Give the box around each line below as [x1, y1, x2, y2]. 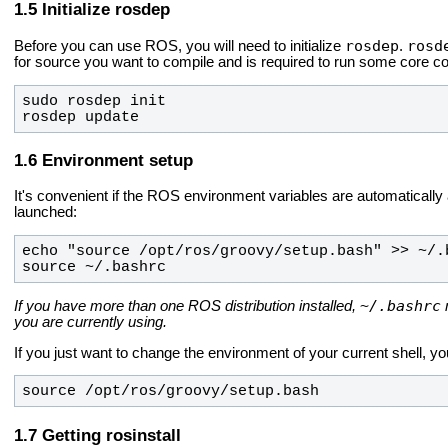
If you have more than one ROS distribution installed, [14, 298, 360, 315]
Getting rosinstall [42, 424, 181, 445]
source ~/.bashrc [21, 258, 166, 275]
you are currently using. [14, 314, 167, 331]
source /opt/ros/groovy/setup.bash [21, 383, 319, 400]
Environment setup [42, 149, 193, 170]
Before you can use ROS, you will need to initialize [14, 37, 345, 54]
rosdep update [21, 108, 139, 125]
